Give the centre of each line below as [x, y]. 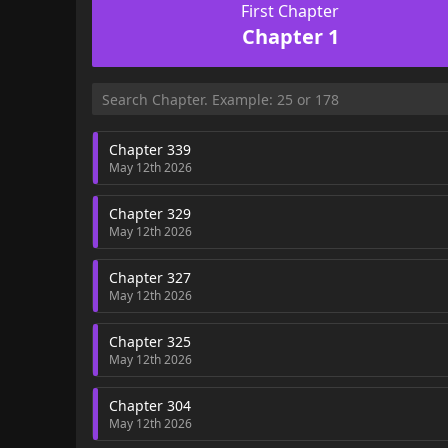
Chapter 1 [290, 36]
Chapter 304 [150, 405]
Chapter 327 [150, 277]
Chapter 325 [150, 341]
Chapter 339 [150, 149]
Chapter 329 [150, 213]
